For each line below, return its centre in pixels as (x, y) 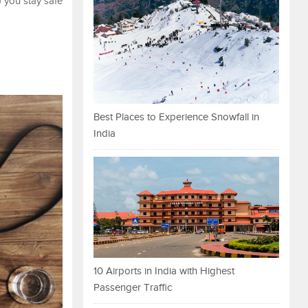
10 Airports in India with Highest (164, 272)
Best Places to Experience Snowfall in (176, 117)
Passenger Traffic (133, 288)
